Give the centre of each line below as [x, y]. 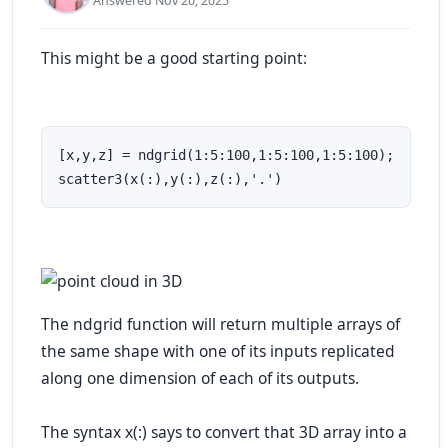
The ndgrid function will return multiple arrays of [220, 324]
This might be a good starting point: [174, 58]
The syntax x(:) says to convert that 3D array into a [224, 432]
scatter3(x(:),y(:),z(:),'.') [170, 179]
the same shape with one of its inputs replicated [218, 351]
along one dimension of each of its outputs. [200, 378]
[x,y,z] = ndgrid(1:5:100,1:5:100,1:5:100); [226, 155]
